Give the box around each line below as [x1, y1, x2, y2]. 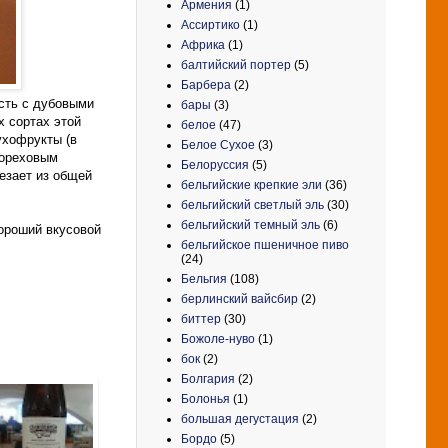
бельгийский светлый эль [181, 197, 324, 212]
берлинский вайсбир [181, 291, 298, 306]
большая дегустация [181, 411, 299, 426]
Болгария [181, 371, 235, 386]
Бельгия [181, 271, 227, 286]
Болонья [181, 391, 230, 406]
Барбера [181, 77, 231, 92]
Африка [181, 37, 225, 52]
